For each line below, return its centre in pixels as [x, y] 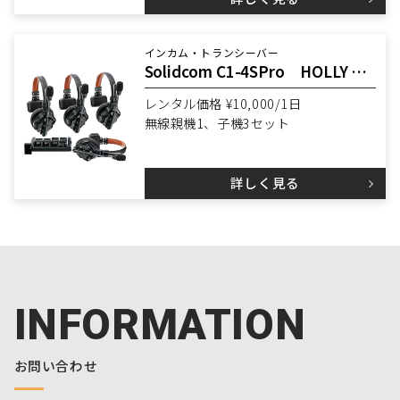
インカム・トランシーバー [212, 52]
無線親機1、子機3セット [217, 124]
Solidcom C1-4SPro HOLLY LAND [359, 71]
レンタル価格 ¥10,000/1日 [223, 104]
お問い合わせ [56, 365]
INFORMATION [160, 325]
